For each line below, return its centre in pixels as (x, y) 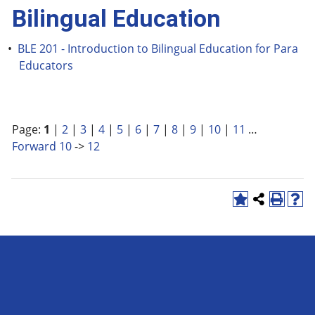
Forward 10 (42, 146)
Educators (46, 65)
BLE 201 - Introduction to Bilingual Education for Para (158, 49)
